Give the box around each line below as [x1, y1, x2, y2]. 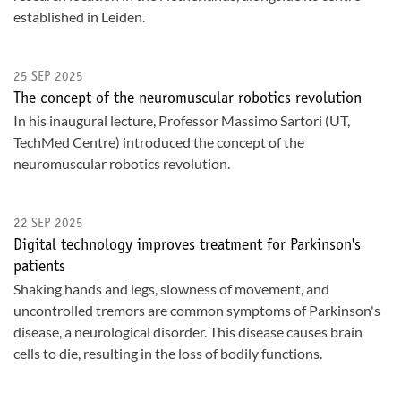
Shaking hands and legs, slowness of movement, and [13, 280, 329, 297]
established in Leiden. [13, 8, 145, 25]
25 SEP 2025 [13, 71, 83, 84]
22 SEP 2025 [13, 218, 83, 231]
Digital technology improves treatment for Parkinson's [13, 238, 361, 254]
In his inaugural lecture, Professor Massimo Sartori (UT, [13, 112, 350, 129]
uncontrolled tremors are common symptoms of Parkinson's [13, 302, 380, 319]
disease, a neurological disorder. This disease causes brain [13, 323, 363, 340]
